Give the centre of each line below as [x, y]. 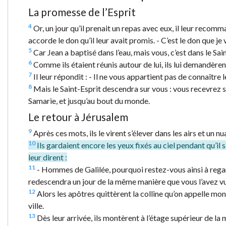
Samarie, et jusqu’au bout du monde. [89, 100]
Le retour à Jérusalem [78, 117]
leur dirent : [48, 157]
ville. [36, 205]
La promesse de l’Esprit [82, 12]
